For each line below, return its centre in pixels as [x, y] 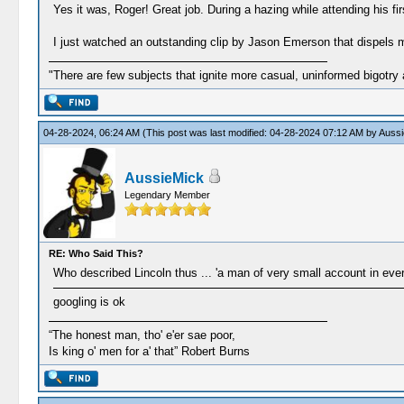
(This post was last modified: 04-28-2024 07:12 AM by [260, 133]
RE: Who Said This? [96, 253]
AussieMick [164, 178]
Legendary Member [167, 195]
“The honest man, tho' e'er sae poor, [142, 335]
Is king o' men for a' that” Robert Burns [149, 351]
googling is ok [89, 302]
